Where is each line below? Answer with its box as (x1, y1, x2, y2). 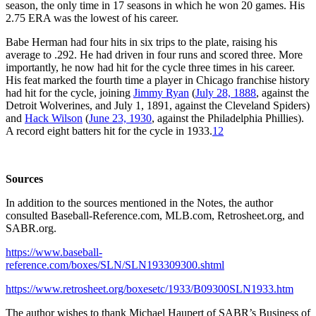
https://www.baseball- (6, 245, 102, 258)
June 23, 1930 (89, 111, 152, 124)
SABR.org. (6, 221, 56, 234)
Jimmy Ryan (133, 86, 189, 99)
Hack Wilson (25, 111, 83, 124)
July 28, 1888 (195, 86, 256, 99)
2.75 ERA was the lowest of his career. (6, 11, 178, 24)
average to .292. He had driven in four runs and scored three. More (6, 48, 303, 61)
